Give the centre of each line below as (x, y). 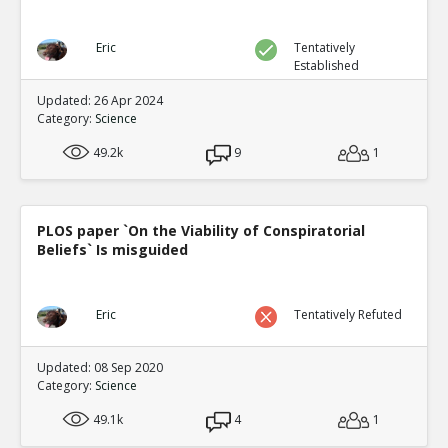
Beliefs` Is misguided (112, 249)
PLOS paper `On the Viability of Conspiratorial (201, 230)
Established (327, 65)
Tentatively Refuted (348, 314)
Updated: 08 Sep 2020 (100, 367)
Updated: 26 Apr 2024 (100, 100)
